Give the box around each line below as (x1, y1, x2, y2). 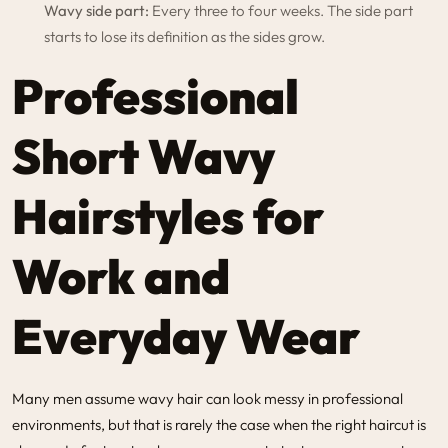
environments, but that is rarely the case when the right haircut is (12, 414, 426, 434)
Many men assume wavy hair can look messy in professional (12, 388, 403, 408)
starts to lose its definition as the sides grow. (44, 26, 325, 46)
